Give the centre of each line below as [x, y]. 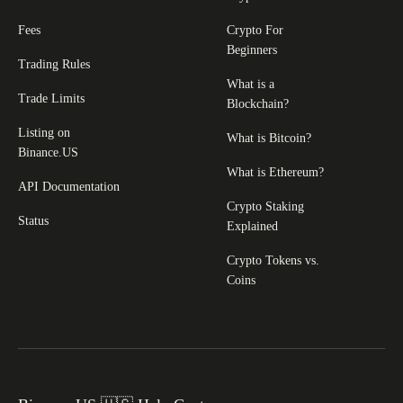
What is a [251, 84]
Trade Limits [51, 98]
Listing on [44, 132]
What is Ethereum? [275, 172]
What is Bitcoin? [269, 138]
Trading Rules [54, 64]
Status [33, 220]
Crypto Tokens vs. [273, 260]
